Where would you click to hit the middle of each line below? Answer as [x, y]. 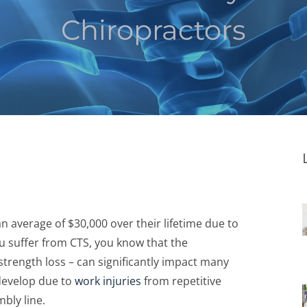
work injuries [108, 281]
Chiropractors [153, 30]
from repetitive [181, 281]
